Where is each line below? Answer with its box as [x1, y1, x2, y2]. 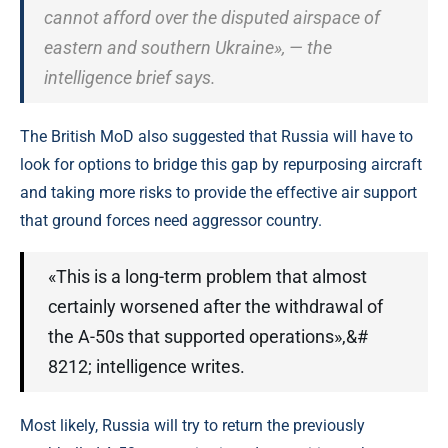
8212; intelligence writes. [48, 356, 245, 377]
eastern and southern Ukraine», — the [44, 37, 332, 58]
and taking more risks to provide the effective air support [20, 183, 417, 202]
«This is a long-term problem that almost [48, 266, 367, 287]
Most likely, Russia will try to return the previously [20, 416, 365, 435]
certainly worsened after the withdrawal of [48, 296, 383, 317]
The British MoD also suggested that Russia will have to [20, 127, 413, 146]
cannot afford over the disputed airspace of [44, 7, 380, 28]
